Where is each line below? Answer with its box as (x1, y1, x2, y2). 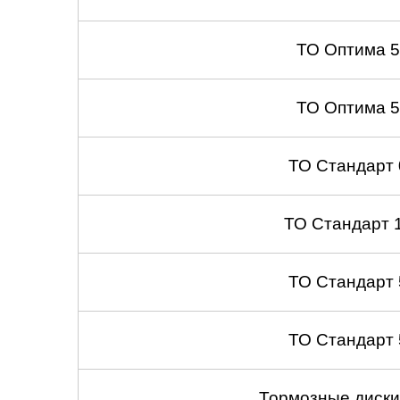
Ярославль (278, 91, 354, 108)
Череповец (278, 49, 353, 66)
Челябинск (278, 7, 352, 24)
